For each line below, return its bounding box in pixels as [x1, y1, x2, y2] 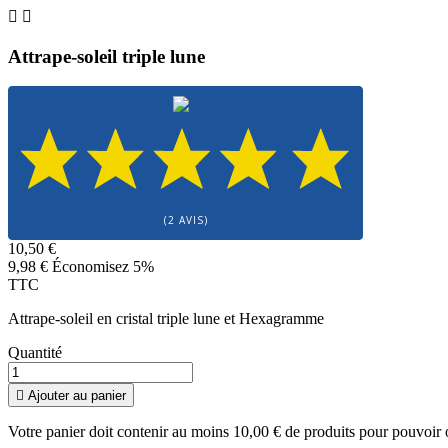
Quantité [8, 344, 62, 362]
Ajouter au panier [28, 388, 126, 404]
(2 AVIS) [163, 213, 208, 228]
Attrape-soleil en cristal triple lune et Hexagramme [8, 310, 324, 328]
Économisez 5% [52, 258, 154, 276]
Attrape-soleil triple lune [8, 45, 205, 67]
